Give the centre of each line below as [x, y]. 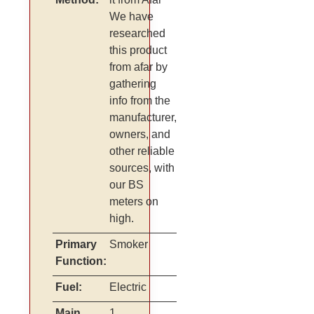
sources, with [142, 168]
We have [132, 17]
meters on [134, 202]
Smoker [129, 245]
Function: [81, 261]
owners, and [140, 135]
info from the [140, 101]
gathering [133, 84]
